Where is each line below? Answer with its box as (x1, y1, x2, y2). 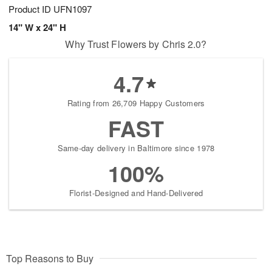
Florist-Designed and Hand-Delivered (69, 187, 203, 199)
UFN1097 (53, 2, 92, 16)
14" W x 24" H (8, 21, 66, 35)
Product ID (8, 2, 53, 16)
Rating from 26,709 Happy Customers (67, 97, 205, 109)
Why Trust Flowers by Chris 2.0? (65, 37, 207, 52)
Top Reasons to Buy (6, 251, 93, 266)
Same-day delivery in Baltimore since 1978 (57, 142, 215, 154)
